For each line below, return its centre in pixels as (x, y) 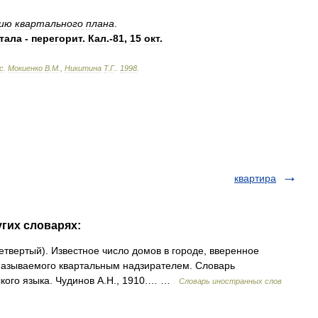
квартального (49, 23)
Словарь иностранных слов (230, 281)
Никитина (83, 68)
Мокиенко (25, 68)
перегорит (57, 38)
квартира (255, 178)
